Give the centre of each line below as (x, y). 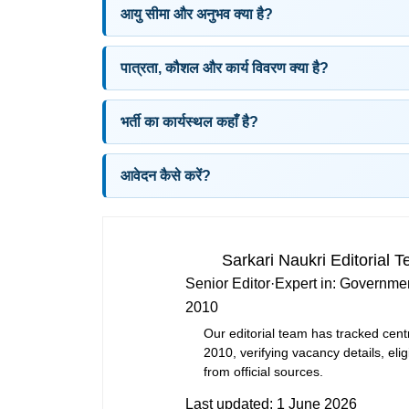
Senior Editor (228, 283)
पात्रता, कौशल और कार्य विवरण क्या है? (225, 68)
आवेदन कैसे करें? (166, 176)
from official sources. (263, 372)
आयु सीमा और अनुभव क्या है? (197, 14)
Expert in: (307, 283)
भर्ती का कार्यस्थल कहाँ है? (189, 122)
